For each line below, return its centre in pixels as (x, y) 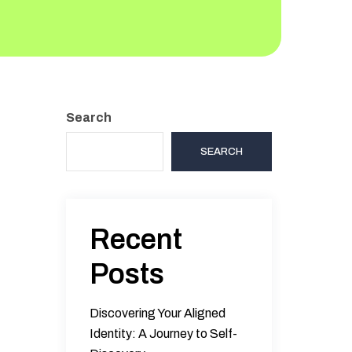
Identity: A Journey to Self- (163, 334)
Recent (136, 240)
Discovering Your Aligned (157, 313)
